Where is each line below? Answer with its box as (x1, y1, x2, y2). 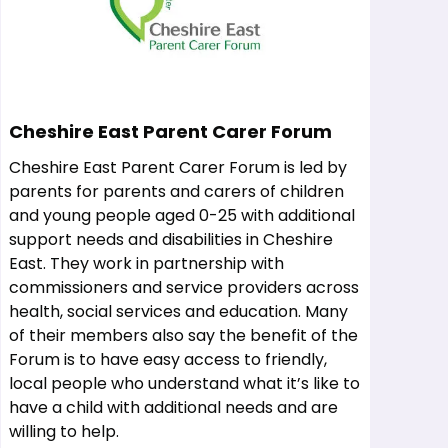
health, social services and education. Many (8, 300, 348, 323)
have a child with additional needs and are (8, 396, 338, 419)
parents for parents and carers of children (8, 180, 344, 203)
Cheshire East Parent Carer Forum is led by (8, 156, 347, 179)
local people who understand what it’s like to (8, 372, 360, 395)
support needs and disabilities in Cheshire (8, 228, 333, 251)
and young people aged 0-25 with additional (8, 204, 355, 227)
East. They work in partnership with (8, 252, 284, 275)
